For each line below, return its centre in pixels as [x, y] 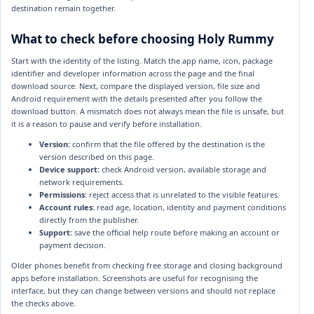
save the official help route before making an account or [176, 233]
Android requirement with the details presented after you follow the [137, 99]
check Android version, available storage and [183, 170]
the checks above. [43, 303]
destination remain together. [63, 8]
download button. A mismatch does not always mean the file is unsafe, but [148, 111]
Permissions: [63, 195]
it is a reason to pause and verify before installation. [107, 124]
